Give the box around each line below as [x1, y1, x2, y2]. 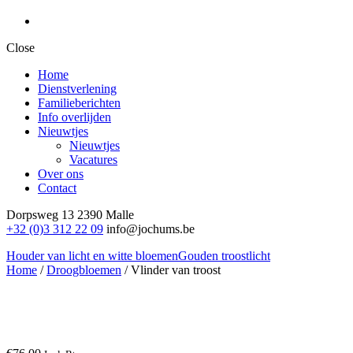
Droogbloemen [46, 263, 121, 277]
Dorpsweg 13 [6, 208, 74, 221]
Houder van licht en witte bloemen [6, 249, 178, 262]
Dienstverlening [38, 82, 117, 95]
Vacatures [69, 153, 117, 166]
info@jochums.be [106, 222, 195, 236]
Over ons [38, 167, 84, 180]
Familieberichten [38, 96, 121, 110]
